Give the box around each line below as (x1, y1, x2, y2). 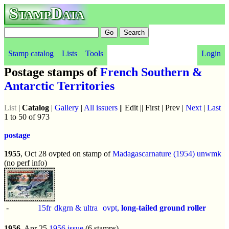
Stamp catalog (8, 49, 54, 58)
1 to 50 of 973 (4, 112, 50, 121)
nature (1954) (151, 149, 195, 158)
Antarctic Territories (4, 79, 114, 93)
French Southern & (100, 65, 202, 79)
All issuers (84, 103, 118, 112)
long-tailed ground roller (121, 203, 206, 212)
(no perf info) (4, 158, 47, 167)
